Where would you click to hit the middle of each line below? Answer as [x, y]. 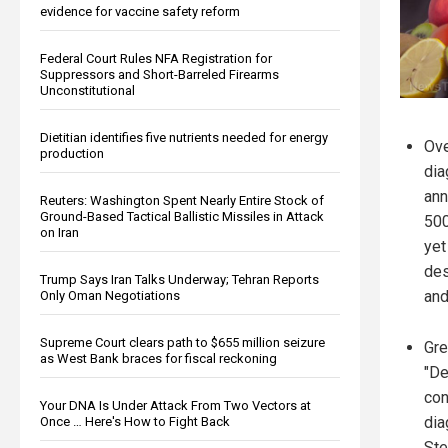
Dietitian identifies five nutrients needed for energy [184, 137]
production [72, 153]
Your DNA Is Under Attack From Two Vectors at [175, 405]
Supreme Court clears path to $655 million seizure [182, 342]
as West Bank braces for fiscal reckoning [158, 358]
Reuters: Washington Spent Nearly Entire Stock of [182, 200]
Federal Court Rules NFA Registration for [156, 58]
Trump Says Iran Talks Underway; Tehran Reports [179, 279]
